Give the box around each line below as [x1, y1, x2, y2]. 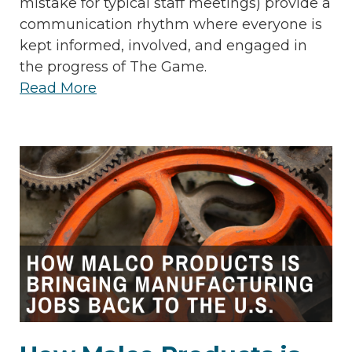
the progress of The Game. [20, 58, 207, 76]
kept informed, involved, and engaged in [20, 37, 307, 55]
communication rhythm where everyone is [20, 16, 322, 34]
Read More [20, 79, 97, 97]
